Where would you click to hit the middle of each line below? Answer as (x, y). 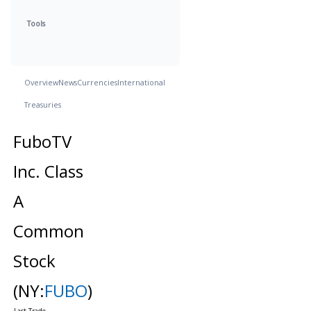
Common (48, 231)
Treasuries (43, 104)
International (141, 82)
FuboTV (42, 141)
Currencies (97, 82)
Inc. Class (48, 171)
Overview (41, 82)
